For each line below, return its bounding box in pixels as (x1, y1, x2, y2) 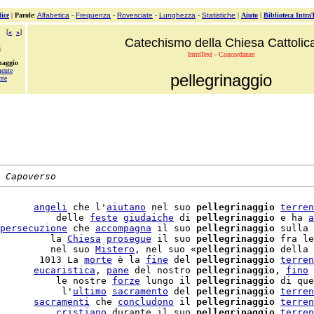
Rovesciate (117, 11, 153, 19)
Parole (15, 11, 34, 19)
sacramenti (34, 296, 90, 307)
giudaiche (123, 212, 174, 223)
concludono (118, 296, 174, 307)
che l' (67, 202, 107, 212)
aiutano (107, 202, 146, 212)
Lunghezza (159, 11, 196, 19)
